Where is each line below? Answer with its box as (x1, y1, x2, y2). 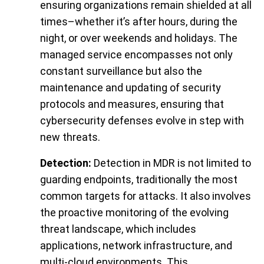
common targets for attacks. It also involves (40, 190, 251, 203)
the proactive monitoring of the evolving (40, 206, 229, 219)
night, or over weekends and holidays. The (40, 32, 237, 45)
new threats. (40, 131, 100, 144)
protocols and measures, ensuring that (40, 98, 224, 111)
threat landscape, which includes (40, 223, 196, 236)
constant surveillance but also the (40, 65, 202, 78)
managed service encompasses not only (40, 48, 233, 61)
